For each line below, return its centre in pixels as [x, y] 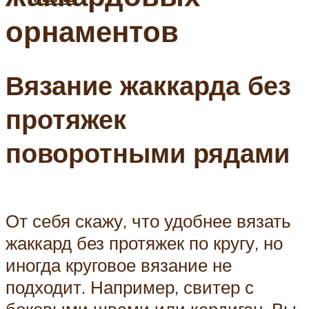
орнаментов [92, 31]
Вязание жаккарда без [148, 86]
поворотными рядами [148, 153]
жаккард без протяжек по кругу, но [144, 242]
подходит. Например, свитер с [130, 287]
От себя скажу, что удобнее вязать [148, 220]
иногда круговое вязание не [119, 265]
